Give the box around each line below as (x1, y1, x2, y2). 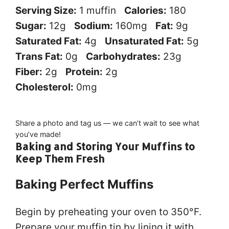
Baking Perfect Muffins (15, 176, 153, 192)
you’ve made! (15, 129, 61, 139)
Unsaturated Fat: (105, 35, 184, 47)
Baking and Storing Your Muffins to (15, 139, 195, 153)
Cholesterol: (15, 81, 74, 93)
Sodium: (74, 19, 113, 32)
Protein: (65, 65, 103, 78)
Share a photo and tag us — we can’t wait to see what (15, 118, 199, 127)
